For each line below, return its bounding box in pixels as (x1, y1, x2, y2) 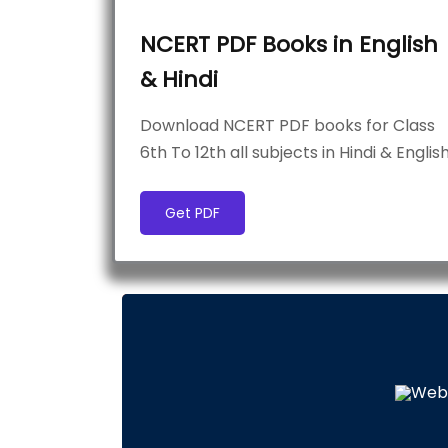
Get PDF (165, 202, 220, 223)
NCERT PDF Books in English (140, 28, 438, 60)
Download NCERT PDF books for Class (140, 113, 435, 137)
